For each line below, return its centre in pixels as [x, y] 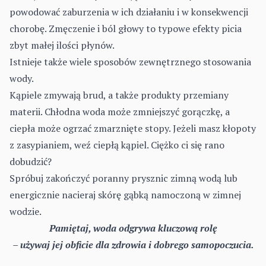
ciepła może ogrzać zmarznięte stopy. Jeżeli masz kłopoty [133, 129]
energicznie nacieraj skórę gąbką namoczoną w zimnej [125, 195]
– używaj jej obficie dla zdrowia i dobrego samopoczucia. [133, 245]
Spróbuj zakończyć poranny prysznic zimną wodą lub [123, 178]
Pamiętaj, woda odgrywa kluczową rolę [133, 228]
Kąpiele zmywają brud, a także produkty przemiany [119, 95]
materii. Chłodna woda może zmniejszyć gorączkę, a [120, 112]
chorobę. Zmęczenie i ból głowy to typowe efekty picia [126, 29]
